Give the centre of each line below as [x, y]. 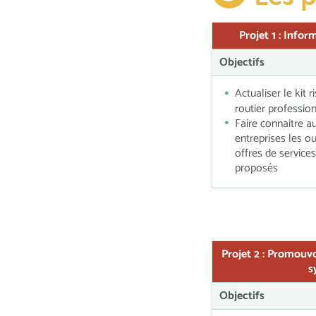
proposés [256, 169]
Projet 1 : [261, 36]
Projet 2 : [244, 254]
